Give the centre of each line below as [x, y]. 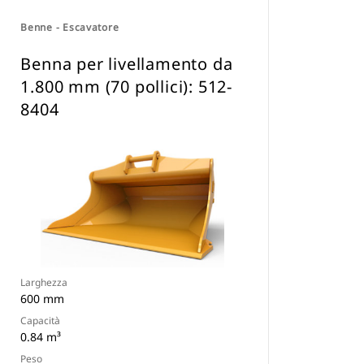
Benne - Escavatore [70, 27]
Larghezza [44, 282]
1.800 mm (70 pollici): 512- [126, 87]
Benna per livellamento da [127, 64]
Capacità [41, 321]
